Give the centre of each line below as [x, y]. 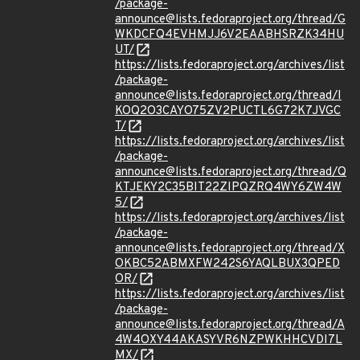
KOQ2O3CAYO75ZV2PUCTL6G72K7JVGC [228, 111]
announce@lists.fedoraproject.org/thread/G [230, 20]
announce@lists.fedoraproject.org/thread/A [230, 325]
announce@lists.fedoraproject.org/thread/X [230, 249]
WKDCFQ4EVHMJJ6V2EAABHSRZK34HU [229, 35]
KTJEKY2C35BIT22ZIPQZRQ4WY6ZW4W [228, 188]
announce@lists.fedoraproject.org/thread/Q [231, 172]
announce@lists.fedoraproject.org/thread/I [228, 96]
